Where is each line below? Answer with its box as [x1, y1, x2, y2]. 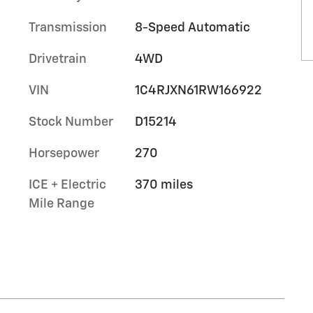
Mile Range [29, 197, 94, 210]
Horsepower [29, 147, 99, 160]
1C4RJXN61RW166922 [134, 84, 262, 97]
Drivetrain [29, 52, 87, 66]
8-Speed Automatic [134, 21, 250, 34]
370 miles [134, 178, 193, 191]
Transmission [29, 21, 107, 34]
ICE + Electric [29, 178, 106, 191]
